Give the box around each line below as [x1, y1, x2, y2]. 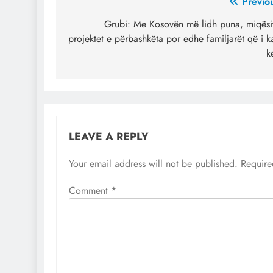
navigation [68, 15, 140, 37]
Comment [69, 183, 111, 197]
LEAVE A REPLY [69, 128, 149, 144]
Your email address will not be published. [69, 156, 238, 171]
